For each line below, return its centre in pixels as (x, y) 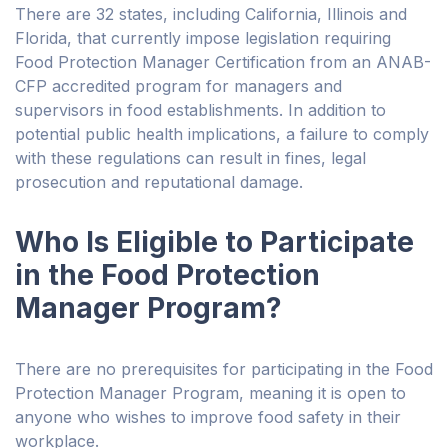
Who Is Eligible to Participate (214, 242)
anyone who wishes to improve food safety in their (208, 417)
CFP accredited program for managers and (178, 86)
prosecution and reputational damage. (159, 182)
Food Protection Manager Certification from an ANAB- (223, 62)
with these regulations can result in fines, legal (190, 158)
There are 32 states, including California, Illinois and (211, 14)
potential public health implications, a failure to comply (222, 134)
